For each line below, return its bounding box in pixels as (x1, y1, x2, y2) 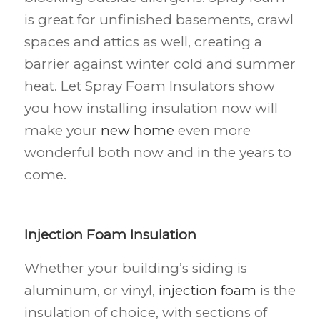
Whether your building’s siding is (24, 259, 247, 276)
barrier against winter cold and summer (24, 56, 296, 73)
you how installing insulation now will (24, 100, 278, 117)
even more (174, 122, 251, 139)
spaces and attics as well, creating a (24, 34, 262, 51)
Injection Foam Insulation (24, 226, 196, 243)
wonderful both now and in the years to (24, 144, 291, 161)
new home (100, 122, 174, 139)
